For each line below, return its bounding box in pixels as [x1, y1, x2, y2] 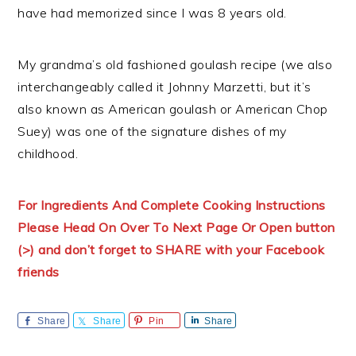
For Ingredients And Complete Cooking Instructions [17, 197, 326, 213]
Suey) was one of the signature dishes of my [17, 123, 287, 139]
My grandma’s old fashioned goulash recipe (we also [17, 56, 333, 72]
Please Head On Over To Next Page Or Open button [17, 219, 335, 235]
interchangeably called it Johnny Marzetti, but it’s [17, 79, 311, 95]
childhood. [17, 145, 79, 161]
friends [17, 264, 60, 280]
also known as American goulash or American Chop [17, 101, 328, 117]
